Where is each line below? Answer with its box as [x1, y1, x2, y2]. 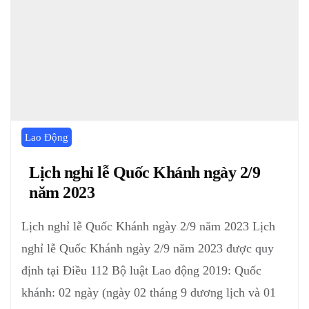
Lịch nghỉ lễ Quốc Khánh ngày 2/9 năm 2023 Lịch [21, 219, 275, 234]
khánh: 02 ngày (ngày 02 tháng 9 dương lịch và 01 [21, 286, 276, 300]
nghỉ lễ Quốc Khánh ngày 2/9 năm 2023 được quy [21, 241, 274, 256]
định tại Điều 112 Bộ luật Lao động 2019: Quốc [21, 263, 261, 278]
